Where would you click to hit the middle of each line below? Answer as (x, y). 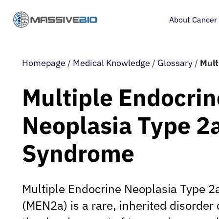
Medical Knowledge (111, 63)
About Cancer (193, 20)
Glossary (175, 63)
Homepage (44, 63)
